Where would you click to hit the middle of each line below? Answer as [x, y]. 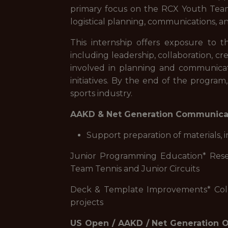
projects [87, 202]
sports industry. [101, 93]
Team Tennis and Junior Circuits [135, 169]
